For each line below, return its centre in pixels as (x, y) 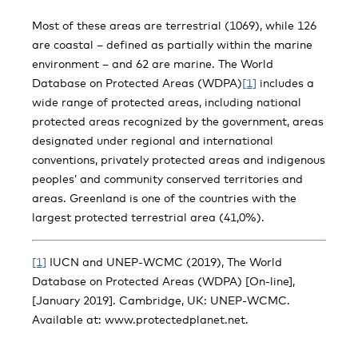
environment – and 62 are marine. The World (153, 64)
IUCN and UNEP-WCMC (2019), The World (164, 262)
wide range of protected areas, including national (167, 102)
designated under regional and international (153, 140)
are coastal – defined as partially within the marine (172, 44)
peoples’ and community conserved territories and (167, 179)
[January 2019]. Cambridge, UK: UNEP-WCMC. (161, 300)
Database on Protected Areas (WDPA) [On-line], (163, 281)
